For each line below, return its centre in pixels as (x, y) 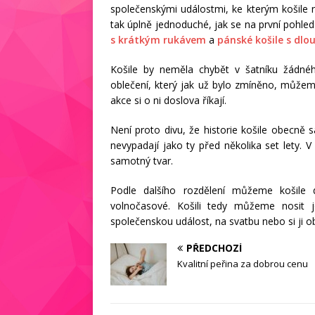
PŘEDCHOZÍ (214, 247)
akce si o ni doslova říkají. (168, 100)
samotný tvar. (142, 160)
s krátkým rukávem (158, 39)
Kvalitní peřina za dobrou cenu (243, 263)
